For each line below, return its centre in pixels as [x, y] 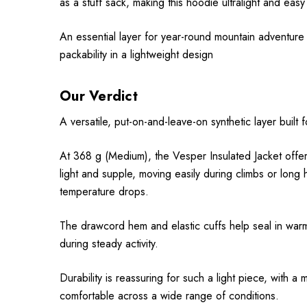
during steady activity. [109, 244]
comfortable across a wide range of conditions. [169, 296]
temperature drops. [104, 192]
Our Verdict [99, 96]
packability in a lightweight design [136, 54]
